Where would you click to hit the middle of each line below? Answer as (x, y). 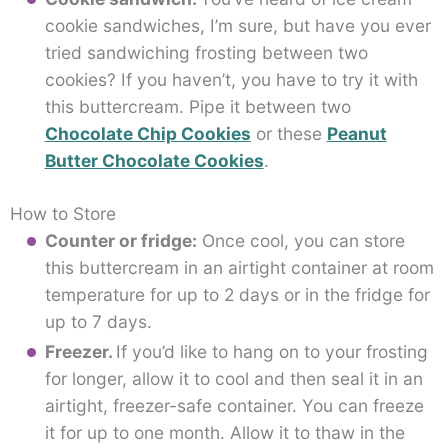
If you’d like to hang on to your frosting (271, 352)
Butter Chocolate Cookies (154, 160)
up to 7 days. (98, 321)
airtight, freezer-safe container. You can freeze (234, 406)
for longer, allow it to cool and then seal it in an (233, 379)
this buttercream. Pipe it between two (197, 106)
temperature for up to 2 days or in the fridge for (237, 294)
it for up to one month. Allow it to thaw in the (224, 433)
